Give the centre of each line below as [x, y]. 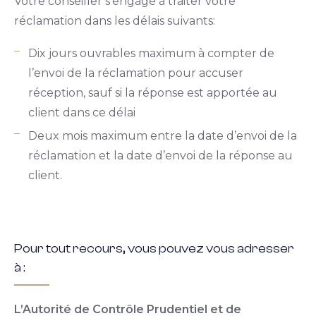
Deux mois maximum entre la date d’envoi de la [163, 136]
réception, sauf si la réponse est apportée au [153, 93]
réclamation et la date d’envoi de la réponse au [160, 156]
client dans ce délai [82, 113]
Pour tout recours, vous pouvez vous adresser [154, 249]
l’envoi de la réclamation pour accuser [136, 73]
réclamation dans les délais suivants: [115, 21]
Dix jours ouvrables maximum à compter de [151, 53]
